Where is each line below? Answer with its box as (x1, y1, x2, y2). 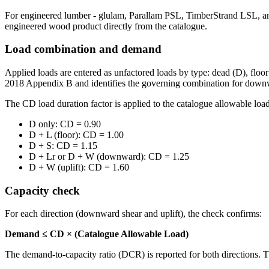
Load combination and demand (5, 43, 162, 56)
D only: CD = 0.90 (29, 118, 101, 129)
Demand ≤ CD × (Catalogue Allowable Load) (5, 229, 189, 240)
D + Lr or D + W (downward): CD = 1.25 (29, 151, 189, 162)
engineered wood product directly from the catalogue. (5, 20, 207, 31)
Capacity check (5, 184, 80, 197)
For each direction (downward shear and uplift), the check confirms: (5, 208, 262, 219)
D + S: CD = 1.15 (29, 140, 97, 151)
